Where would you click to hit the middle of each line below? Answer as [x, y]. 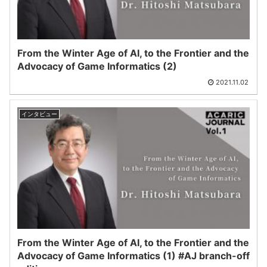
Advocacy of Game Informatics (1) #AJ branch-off [133, 256]
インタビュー [39, 114]
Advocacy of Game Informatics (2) [97, 66]
